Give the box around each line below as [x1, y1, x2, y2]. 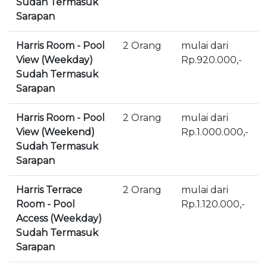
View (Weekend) [16, 126, 95, 138]
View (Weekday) [16, 54, 93, 66]
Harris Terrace [16, 184, 82, 196]
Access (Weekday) [16, 213, 102, 225]
